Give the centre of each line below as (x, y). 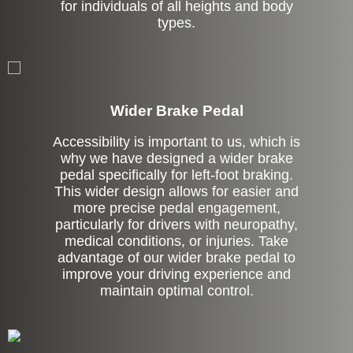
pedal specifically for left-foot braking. (176, 175)
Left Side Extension (176, 55)
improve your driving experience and (176, 275)
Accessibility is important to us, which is (176, 142)
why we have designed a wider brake (176, 159)
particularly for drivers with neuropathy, (176, 225)
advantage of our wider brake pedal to (176, 258)
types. (176, 23)
